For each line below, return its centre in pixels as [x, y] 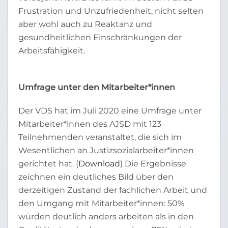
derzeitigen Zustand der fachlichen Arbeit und [113, 190]
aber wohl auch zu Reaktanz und [85, 24]
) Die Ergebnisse [153, 164]
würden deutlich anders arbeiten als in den [106, 217]
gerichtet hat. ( [48, 164]
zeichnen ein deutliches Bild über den [96, 177]
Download [99, 164]
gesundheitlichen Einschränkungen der [100, 37]
